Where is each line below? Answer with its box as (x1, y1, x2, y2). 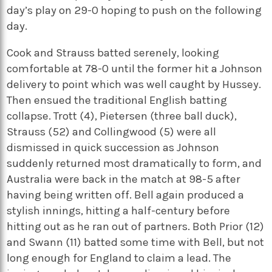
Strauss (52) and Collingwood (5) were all (7, 125, 217, 139)
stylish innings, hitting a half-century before (7, 204, 231, 218)
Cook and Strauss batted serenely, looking (7, 46, 220, 60)
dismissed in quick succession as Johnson (7, 141, 220, 155)
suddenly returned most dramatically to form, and (7, 157, 262, 171)
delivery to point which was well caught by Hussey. (7, 78, 262, 92)
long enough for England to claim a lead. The (7, 251, 232, 265)
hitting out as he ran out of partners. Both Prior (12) (7, 220, 265, 234)
